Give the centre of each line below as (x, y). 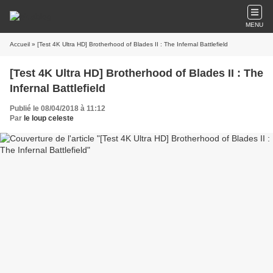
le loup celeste (49, 118)
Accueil (20, 44)
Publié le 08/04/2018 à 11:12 (58, 108)
